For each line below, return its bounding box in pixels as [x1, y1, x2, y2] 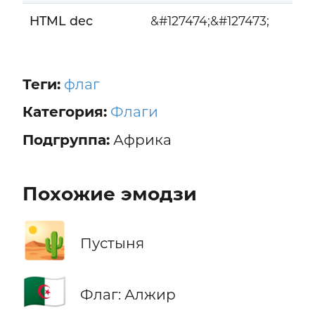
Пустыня [79, 233, 144, 252]
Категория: [22, 103, 107, 121]
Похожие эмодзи [22, 181, 197, 205]
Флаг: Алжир [79, 285, 176, 303]
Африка [109, 131, 172, 149]
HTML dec [29, 13, 93, 29]
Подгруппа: [22, 131, 110, 149]
